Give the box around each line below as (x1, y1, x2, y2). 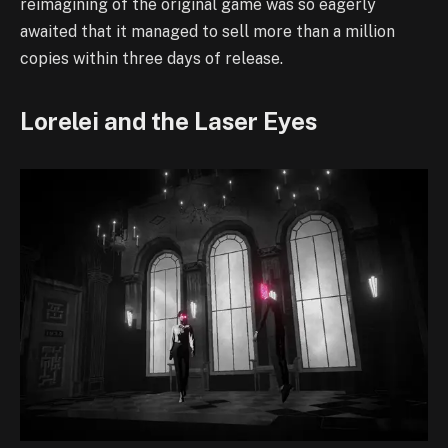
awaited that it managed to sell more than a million (20, 21, 395, 41)
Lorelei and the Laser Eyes (20, 107, 317, 136)
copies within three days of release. (20, 48, 283, 68)
